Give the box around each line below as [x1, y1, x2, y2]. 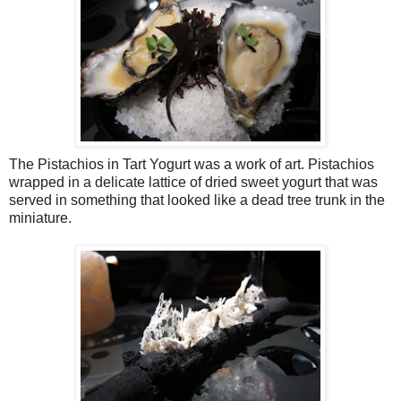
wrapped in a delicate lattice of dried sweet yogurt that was [9, 174, 378, 190]
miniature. [9, 209, 72, 226]
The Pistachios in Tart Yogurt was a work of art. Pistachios [9, 156, 374, 172]
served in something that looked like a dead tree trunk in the [9, 192, 385, 208]
